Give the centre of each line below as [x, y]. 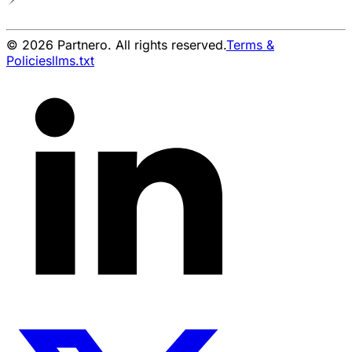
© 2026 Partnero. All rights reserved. [116, 45]
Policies [29, 61]
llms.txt [73, 61]
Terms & [250, 45]
